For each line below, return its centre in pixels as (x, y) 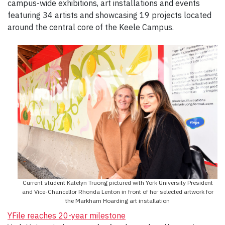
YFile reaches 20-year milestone (67, 216)
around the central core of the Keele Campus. (91, 27)
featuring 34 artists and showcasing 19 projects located (109, 15)
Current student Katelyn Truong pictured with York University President (118, 183)
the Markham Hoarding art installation (118, 201)
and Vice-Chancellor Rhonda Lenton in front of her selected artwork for (118, 192)
